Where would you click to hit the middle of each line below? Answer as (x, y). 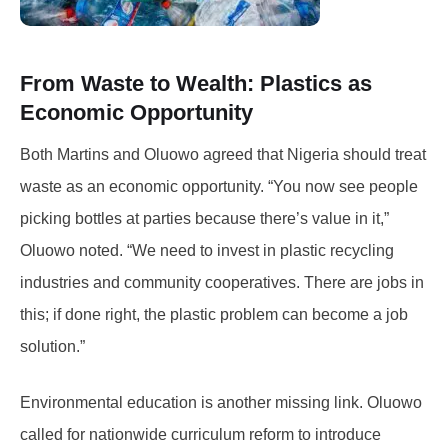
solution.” (52, 346)
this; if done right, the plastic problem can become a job (214, 314)
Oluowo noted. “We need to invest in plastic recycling (207, 250)
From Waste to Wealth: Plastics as (196, 83)
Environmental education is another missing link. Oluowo (221, 402)
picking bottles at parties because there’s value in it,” (204, 218)
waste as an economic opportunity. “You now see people (219, 186)
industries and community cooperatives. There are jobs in (222, 282)
